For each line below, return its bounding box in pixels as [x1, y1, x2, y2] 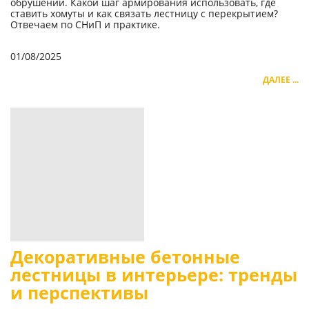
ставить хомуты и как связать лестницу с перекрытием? [10, 7, 278, 21]
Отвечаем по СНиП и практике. [10, 18, 160, 32]
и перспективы [10, 281, 148, 305]
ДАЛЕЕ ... [263, 74, 299, 86]
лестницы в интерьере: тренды [10, 263, 297, 287]
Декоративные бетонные [10, 246, 240, 269]
